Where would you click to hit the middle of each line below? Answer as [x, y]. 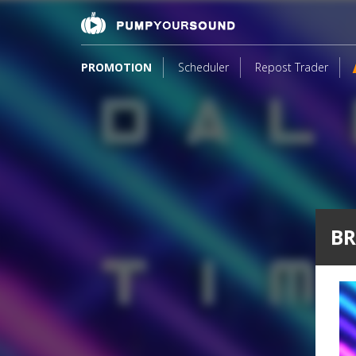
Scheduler [203, 67]
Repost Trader [292, 67]
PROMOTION [116, 67]
